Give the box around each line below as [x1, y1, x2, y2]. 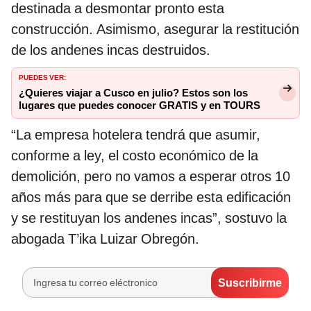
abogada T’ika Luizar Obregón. [11, 230, 199, 248]
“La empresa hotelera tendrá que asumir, [11, 126, 260, 144]
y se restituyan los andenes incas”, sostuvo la [11, 210, 287, 227]
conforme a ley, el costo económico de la [11, 147, 258, 165]
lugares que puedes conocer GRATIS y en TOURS [19, 99, 260, 112]
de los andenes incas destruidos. [11, 42, 210, 59]
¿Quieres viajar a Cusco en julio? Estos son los [19, 87, 248, 100]
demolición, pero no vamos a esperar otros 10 [11, 168, 290, 185]
